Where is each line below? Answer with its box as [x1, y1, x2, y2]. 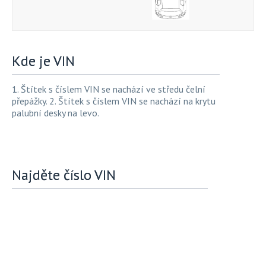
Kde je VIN [12, 52, 75, 71]
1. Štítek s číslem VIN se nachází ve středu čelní [12, 83, 205, 96]
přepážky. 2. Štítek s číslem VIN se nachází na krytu [12, 95, 216, 107]
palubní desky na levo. [12, 107, 99, 119]
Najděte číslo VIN [12, 166, 116, 185]
